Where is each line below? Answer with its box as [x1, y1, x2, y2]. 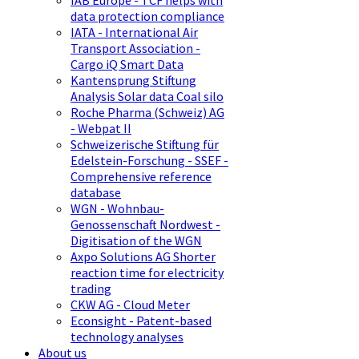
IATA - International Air [71, 24, 198, 41]
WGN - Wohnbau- [71, 200, 164, 217]
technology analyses [71, 329, 184, 345]
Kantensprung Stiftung [71, 72, 196, 89]
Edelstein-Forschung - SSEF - [71, 152, 228, 169]
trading [71, 280, 111, 297]
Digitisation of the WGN [71, 232, 202, 249]
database [71, 184, 121, 201]
